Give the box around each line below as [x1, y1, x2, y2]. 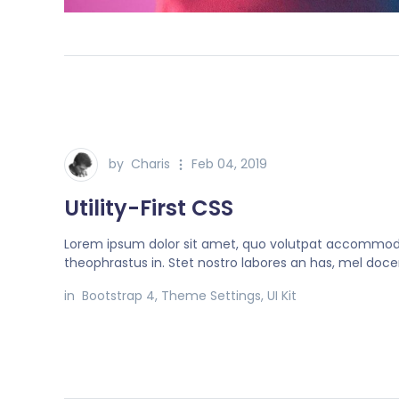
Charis [131, 155, 170, 174]
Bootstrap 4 [82, 287, 155, 305]
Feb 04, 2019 [191, 155, 267, 174]
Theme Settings [161, 287, 261, 305]
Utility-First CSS [64, 193, 233, 224]
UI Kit [267, 287, 297, 305]
